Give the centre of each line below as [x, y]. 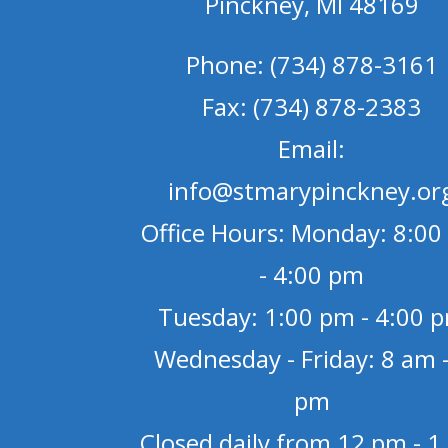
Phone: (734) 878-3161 [311, 64]
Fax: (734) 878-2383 [312, 106]
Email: [312, 148]
